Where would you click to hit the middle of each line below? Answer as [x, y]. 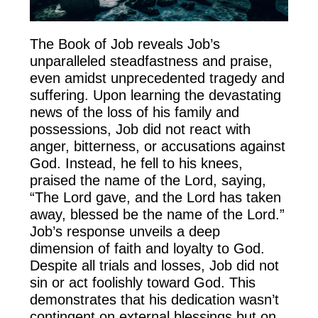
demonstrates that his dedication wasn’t [155, 300]
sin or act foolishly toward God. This [143, 283]
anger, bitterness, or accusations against [158, 147]
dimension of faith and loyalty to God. [148, 249]
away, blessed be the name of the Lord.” [158, 215]
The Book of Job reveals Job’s [125, 44]
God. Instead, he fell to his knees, [137, 164]
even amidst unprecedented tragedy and [158, 78]
